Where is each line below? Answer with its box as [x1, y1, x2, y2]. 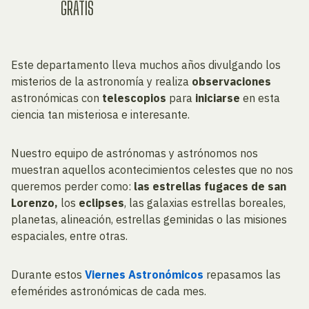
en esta [240, 91, 280, 106]
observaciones [192, 74, 271, 89]
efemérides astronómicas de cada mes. [11, 284, 206, 299]
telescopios [102, 91, 166, 106]
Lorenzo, [11, 196, 61, 210]
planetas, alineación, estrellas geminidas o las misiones [11, 212, 287, 227]
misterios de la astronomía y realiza [11, 74, 192, 89]
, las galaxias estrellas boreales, [124, 196, 286, 210]
